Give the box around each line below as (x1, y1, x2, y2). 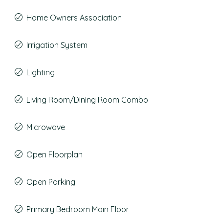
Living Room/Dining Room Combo (26, 95, 148, 105)
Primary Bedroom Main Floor (26, 204, 129, 214)
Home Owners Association (26, 13, 122, 22)
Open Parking (26, 177, 75, 187)
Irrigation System (26, 40, 88, 50)
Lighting (26, 67, 55, 77)
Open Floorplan (26, 150, 83, 159)
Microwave (26, 122, 65, 132)
